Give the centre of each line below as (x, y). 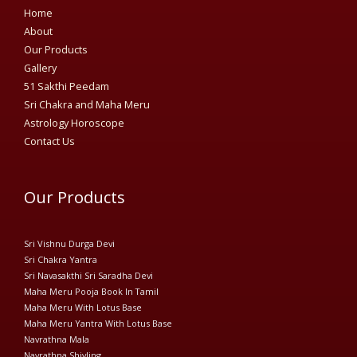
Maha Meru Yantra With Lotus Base (98, 324)
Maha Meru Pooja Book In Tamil (91, 292)
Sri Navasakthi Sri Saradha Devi (88, 276)
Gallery (40, 67)
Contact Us (49, 141)
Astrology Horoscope (74, 122)
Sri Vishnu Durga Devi (69, 244)
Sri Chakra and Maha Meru (87, 104)
